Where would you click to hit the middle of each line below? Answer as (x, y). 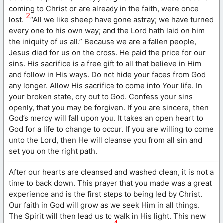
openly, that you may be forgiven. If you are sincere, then (109, 107)
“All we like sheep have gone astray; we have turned (122, 19)
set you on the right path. (53, 151)
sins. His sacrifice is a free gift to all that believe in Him (105, 63)
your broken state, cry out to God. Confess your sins (101, 96)
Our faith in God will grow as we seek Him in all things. (104, 205)
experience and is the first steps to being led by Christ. (106, 194)
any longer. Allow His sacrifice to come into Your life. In (106, 85)
